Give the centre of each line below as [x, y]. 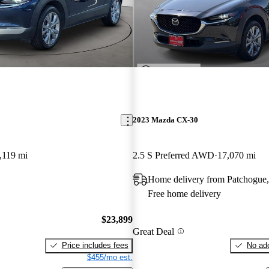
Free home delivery [184, 194]
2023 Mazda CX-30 [165, 120]
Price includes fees [95, 245]
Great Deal [153, 231]
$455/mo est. [110, 257]
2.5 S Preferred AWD [173, 156]
